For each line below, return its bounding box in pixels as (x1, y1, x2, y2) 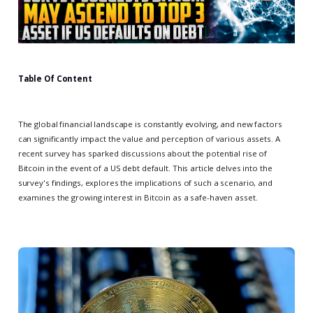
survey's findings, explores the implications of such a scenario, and (17, 177, 272, 189)
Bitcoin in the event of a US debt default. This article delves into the (17, 163, 272, 174)
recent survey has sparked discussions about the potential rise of (17, 148, 268, 159)
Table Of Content (17, 73, 92, 84)
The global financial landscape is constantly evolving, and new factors (17, 119, 282, 130)
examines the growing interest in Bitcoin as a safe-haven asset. (17, 192, 258, 203)
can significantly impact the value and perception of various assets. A (17, 133, 280, 145)
